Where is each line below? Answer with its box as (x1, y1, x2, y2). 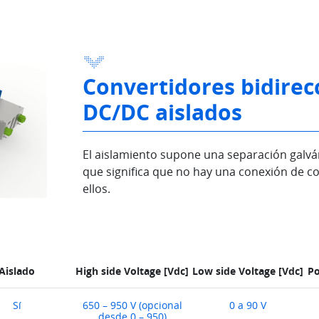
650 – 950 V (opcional (82, 298, 182, 312)
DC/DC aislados (82, 98, 242, 127)
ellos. (82, 180, 110, 197)
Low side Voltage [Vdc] (192, 263, 304, 278)
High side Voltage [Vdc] (75, 263, 189, 278)
